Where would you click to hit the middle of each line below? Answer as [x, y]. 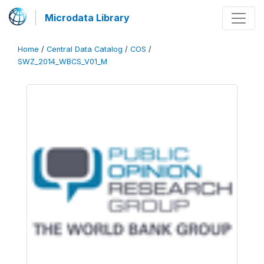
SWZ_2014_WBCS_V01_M [62, 62]
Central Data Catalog [85, 49]
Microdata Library [87, 18]
